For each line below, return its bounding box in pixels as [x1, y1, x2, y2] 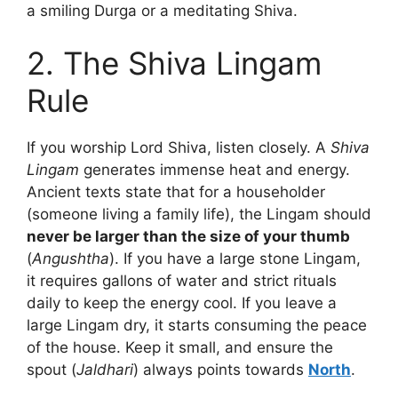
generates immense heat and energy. [79, 161, 350, 179]
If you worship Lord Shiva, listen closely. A [27, 139, 330, 157]
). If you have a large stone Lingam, [109, 250, 361, 268]
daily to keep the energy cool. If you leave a [27, 294, 337, 313]
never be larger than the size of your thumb [27, 227, 350, 246]
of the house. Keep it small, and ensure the [27, 338, 333, 357]
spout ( [27, 361, 76, 379]
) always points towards [133, 361, 308, 379]
